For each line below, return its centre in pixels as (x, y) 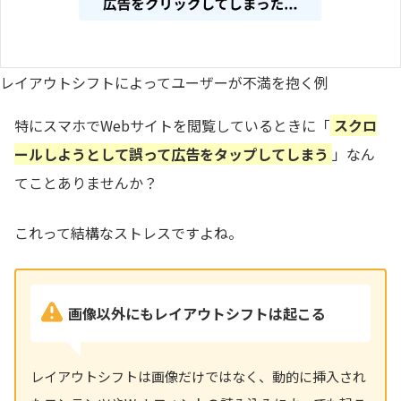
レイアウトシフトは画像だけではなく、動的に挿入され (198, 377)
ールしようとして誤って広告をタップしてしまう (171, 154)
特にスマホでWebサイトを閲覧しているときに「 (172, 126)
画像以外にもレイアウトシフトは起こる (197, 314)
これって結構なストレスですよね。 (128, 233)
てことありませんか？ (86, 183)
